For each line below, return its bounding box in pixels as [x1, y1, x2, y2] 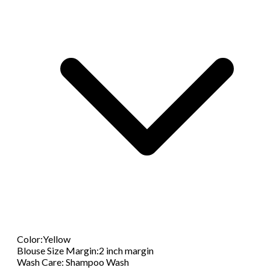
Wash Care [17, 256, 61, 268]
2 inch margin [99, 245, 154, 257]
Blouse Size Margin [17, 245, 96, 257]
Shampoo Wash [64, 256, 129, 268]
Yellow [43, 233, 71, 245]
